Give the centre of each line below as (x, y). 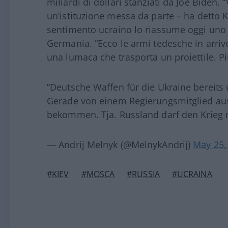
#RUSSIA (143, 174)
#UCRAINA (192, 174)
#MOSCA (98, 174)
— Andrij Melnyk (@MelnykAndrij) (120, 145)
